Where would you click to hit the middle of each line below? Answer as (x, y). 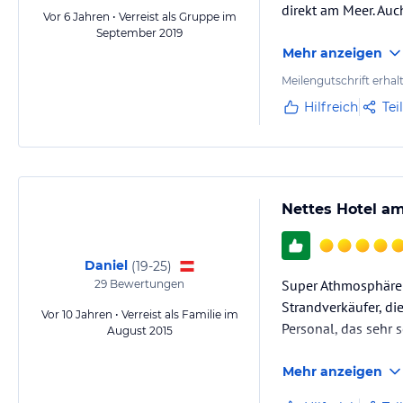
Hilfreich (331, 107)
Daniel (106, 265)
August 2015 (139, 331)
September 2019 (139, 33)
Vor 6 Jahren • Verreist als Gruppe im (139, 17)
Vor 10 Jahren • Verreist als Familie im (139, 314)
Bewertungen (146, 284)
